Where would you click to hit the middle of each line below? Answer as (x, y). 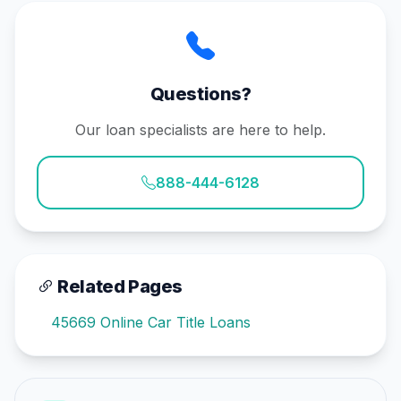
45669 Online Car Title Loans (151, 322)
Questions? (200, 94)
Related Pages (119, 286)
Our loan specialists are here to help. (200, 130)
